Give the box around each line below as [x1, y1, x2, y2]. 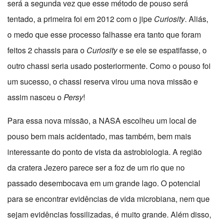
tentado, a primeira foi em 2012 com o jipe [7, 13, 154, 25]
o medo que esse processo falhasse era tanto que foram [7, 29, 201, 41]
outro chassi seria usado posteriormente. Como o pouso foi [7, 60, 211, 72]
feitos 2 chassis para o [7, 44, 87, 56]
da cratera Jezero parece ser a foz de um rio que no [7, 162, 185, 174]
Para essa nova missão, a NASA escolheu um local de [7, 115, 197, 127]
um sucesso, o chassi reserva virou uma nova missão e [7, 76, 198, 88]
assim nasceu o [7, 91, 64, 103]
